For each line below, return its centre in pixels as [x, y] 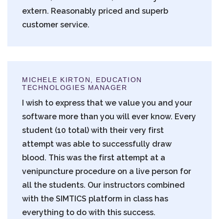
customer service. [56, 24]
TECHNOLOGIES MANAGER [75, 87]
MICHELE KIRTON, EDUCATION [82, 79]
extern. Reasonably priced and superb [95, 11]
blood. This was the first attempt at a [94, 157]
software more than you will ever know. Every [109, 116]
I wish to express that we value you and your [107, 103]
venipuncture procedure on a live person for [107, 171]
